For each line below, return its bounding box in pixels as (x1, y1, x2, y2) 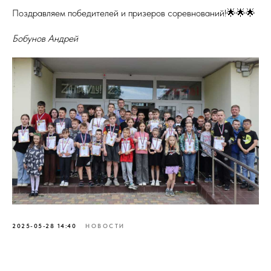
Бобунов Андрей (12, 33, 78, 44)
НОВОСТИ (85, 222, 125, 230)
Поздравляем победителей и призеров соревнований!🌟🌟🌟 (12, 7, 255, 19)
